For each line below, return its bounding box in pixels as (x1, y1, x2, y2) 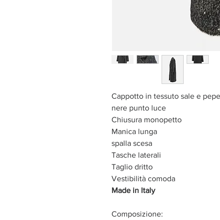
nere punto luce (111, 103, 166, 112)
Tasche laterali (111, 150, 161, 159)
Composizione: (111, 209, 163, 218)
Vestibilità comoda (111, 174, 175, 183)
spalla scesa (111, 138, 152, 147)
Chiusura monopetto (111, 115, 182, 124)
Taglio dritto (111, 162, 155, 171)
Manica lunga (111, 127, 157, 136)
